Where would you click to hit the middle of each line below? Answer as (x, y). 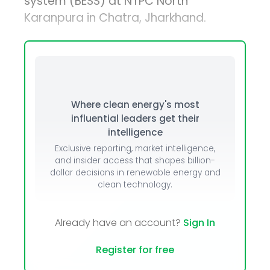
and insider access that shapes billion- (135, 161)
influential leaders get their (135, 119)
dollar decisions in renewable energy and (135, 173)
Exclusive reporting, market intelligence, (135, 149)
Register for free (135, 250)
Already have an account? (119, 223)
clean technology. (135, 185)
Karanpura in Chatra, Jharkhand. (115, 18)
